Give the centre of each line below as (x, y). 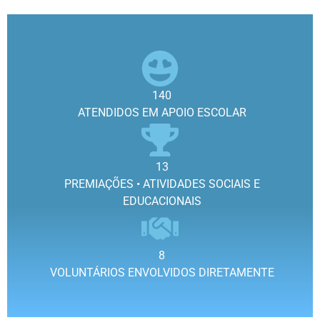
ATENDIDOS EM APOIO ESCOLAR (162, 112)
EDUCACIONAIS (162, 201)
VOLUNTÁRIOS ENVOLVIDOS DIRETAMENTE (162, 272)
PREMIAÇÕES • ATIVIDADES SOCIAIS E (162, 184)
